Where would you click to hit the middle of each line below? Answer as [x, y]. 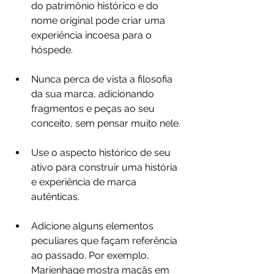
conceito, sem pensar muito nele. [106, 124]
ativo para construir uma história [106, 168]
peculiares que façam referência [106, 241]
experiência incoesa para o [93, 35]
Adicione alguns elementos [94, 226]
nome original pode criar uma [99, 21]
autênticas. [55, 197]
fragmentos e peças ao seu [94, 109]
